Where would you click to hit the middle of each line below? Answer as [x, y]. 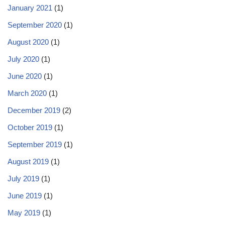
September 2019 [35, 144]
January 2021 [30, 8]
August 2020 [28, 42]
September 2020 [35, 25]
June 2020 [25, 76]
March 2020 [27, 93]
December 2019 [34, 110]
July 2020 [23, 59]
